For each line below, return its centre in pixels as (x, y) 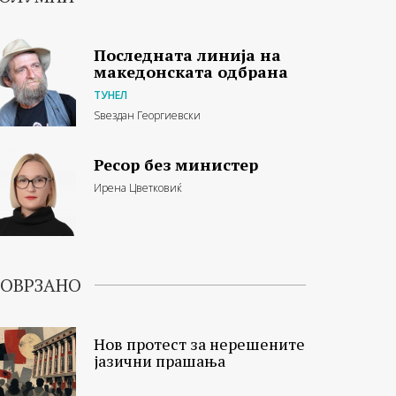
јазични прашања (160, 360)
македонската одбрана (191, 71)
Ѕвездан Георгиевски (147, 115)
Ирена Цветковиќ (138, 187)
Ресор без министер (176, 164)
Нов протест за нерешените (199, 343)
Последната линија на (187, 54)
